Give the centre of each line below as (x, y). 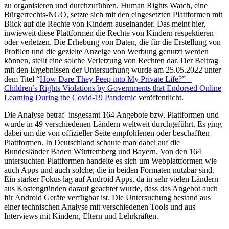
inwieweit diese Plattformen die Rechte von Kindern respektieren (109, 33)
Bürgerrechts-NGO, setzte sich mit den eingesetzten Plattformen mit (113, 14)
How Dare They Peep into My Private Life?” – (116, 79)
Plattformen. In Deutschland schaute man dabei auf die (92, 142)
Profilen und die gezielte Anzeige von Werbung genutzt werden (106, 51)
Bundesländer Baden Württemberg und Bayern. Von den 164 (103, 151)
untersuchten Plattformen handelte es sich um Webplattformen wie (110, 161)
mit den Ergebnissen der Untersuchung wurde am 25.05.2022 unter (112, 70)
